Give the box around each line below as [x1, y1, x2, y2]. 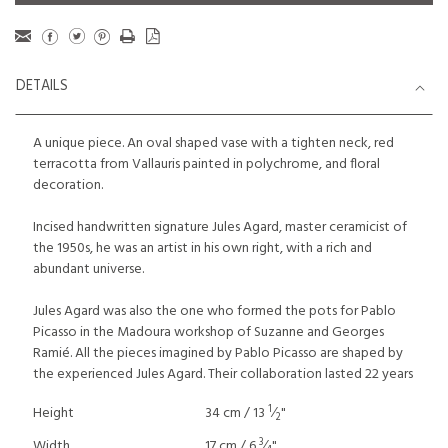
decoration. [33, 174, 103, 197]
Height [33, 402, 74, 425]
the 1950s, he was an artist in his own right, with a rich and [33, 237, 372, 260]
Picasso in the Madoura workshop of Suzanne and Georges [33, 321, 384, 344]
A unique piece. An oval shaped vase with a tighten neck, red [33, 132, 394, 155]
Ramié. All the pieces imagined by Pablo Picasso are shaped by [33, 342, 403, 365]
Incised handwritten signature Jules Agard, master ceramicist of [33, 216, 407, 239]
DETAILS [16, 75, 68, 98]
